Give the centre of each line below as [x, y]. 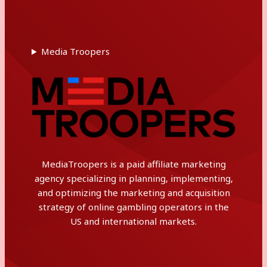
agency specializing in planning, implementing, [133, 178]
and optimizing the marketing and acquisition [133, 193]
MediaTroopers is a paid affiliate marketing [133, 164]
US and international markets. [133, 221]
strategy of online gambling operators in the [133, 207]
